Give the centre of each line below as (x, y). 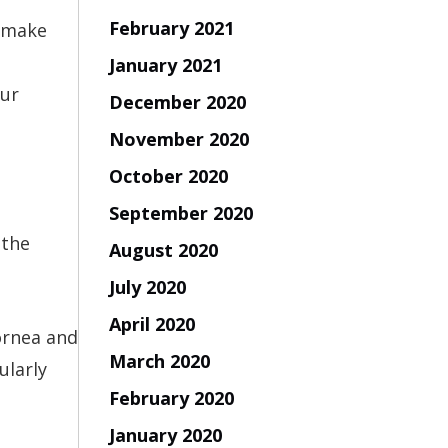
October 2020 (168, 175)
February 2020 (171, 397)
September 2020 (180, 212)
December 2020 (177, 101)
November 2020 (178, 138)
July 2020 (147, 286)
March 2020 (159, 360)
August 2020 (163, 249)
